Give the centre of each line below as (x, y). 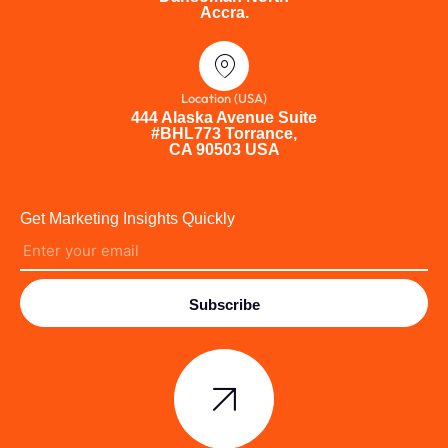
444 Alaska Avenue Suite (224, 118)
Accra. (224, 13)
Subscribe (224, 305)
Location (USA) (224, 98)
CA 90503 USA (224, 150)
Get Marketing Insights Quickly (127, 219)
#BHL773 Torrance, (224, 134)
